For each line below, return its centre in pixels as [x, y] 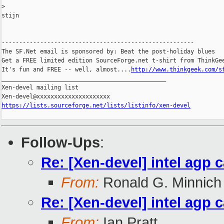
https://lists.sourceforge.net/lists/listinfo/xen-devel [96, 106]
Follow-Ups [60, 142]
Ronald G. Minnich [160, 182]
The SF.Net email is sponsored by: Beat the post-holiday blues [108, 52]
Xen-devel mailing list [40, 88]
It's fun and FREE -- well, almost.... [66, 70]
